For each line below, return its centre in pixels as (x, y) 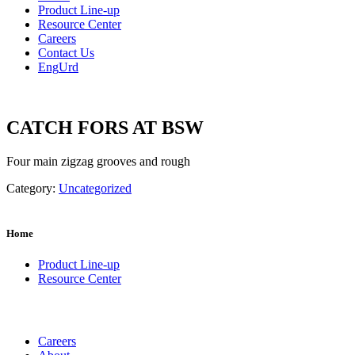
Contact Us (66, 53)
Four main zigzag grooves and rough (98, 161)
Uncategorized (95, 188)
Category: (32, 188)
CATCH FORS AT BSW (105, 127)
